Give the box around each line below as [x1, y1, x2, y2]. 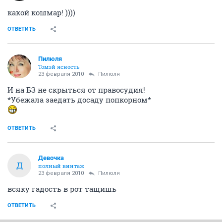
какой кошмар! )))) [7, 7, 75, 17]
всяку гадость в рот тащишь [7, 183, 116, 194]
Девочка [38, 154, 64, 162]
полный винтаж [38, 162, 84, 169]
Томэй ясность [38, 62, 80, 70]
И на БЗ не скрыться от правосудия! [7, 84, 145, 95]
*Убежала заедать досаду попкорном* [7, 94, 151, 105]
